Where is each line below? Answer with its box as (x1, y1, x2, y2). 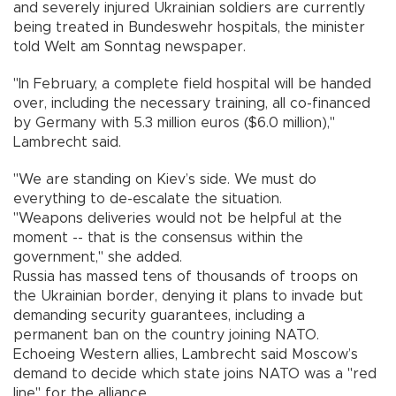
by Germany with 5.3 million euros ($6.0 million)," (13, 115, 335, 130)
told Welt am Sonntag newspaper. (13, 39, 246, 54)
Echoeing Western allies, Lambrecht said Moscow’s (13, 346, 358, 362)
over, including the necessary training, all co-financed (13, 95, 370, 110)
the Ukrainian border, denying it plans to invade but (13, 288, 363, 303)
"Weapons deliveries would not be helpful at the (13, 210, 342, 225)
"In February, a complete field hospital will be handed (13, 76, 371, 91)
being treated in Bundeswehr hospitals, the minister (13, 19, 365, 34)
